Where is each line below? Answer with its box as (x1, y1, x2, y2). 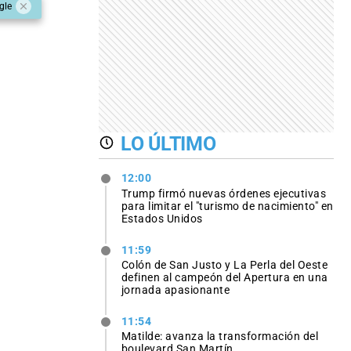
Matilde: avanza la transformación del (121, 329, 319, 342)
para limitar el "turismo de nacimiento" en (121, 199, 334, 212)
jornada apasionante (121, 283, 230, 296)
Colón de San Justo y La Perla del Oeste (121, 258, 328, 271)
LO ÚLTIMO (121, 132, 216, 155)
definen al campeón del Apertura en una (121, 270, 328, 284)
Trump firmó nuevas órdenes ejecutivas (121, 186, 327, 200)
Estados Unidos (121, 212, 203, 225)
